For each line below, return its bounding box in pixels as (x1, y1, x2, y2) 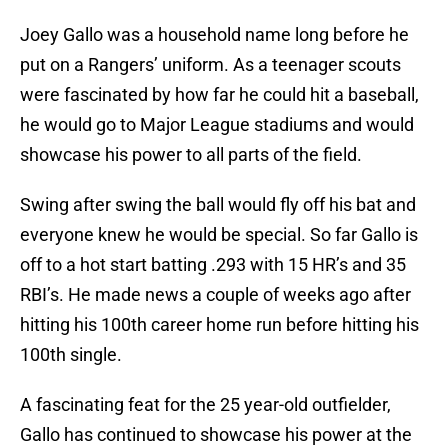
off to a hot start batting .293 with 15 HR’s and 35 (20, 254, 406, 276)
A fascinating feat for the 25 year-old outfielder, (20, 394, 391, 416)
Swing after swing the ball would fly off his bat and (20, 194, 416, 216)
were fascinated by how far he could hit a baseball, (20, 84, 419, 106)
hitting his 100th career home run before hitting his (20, 314, 419, 336)
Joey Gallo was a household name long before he (20, 24, 409, 46)
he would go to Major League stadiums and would (20, 114, 414, 136)
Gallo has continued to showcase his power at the (20, 424, 412, 446)
